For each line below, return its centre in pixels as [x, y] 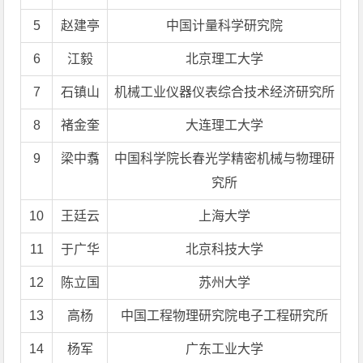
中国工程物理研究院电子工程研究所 [224, 316]
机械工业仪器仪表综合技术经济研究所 [224, 92]
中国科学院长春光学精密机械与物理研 [224, 158]
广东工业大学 [224, 349]
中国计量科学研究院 [224, 26]
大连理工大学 [224, 125]
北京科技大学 [224, 249]
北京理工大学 [224, 59]
